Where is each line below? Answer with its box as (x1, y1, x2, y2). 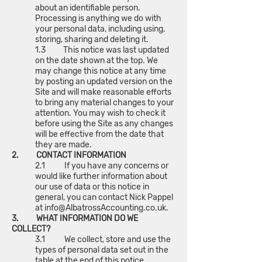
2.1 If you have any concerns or (35, 161, 168, 171)
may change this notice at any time (35, 66, 166, 76)
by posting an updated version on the (35, 77, 173, 87)
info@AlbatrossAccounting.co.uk (44, 203, 166, 213)
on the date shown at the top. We (35, 56, 158, 65)
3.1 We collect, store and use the (35, 235, 171, 244)
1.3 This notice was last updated (35, 45, 169, 55)
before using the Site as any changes (35, 119, 173, 129)
